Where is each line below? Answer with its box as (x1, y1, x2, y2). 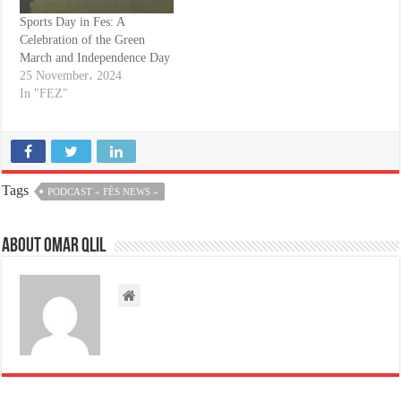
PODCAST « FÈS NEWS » (47, 186, 159, 198)
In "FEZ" (20, 87, 69, 101)
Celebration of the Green (20, 33, 146, 47)
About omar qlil (2, 236, 107, 258)
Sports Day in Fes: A (20, 15, 125, 30)
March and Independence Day (20, 51, 171, 65)
